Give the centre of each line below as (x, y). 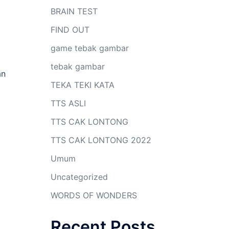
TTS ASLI (68, 103)
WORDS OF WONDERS (94, 195)
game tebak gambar (89, 48)
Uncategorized (79, 177)
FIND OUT (70, 30)
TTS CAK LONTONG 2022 (101, 140)
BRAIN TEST (74, 11)
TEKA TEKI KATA (82, 85)
